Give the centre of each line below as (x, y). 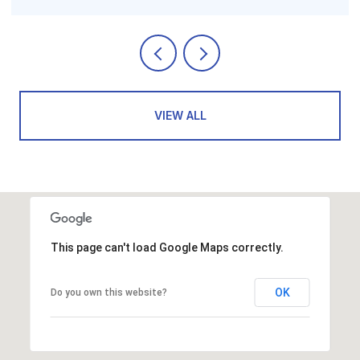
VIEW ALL (180, 116)
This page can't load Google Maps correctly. (167, 248)
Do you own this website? (108, 293)
